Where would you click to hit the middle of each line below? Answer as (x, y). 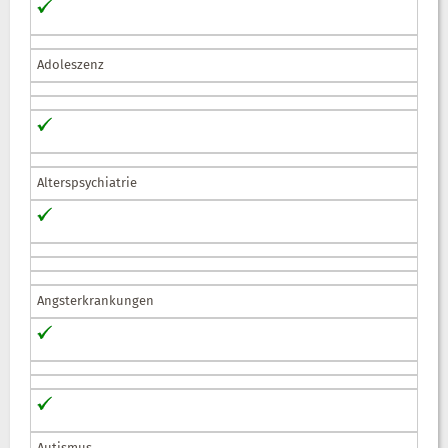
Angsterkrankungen (95, 301)
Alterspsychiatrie (87, 183)
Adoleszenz (70, 65)
